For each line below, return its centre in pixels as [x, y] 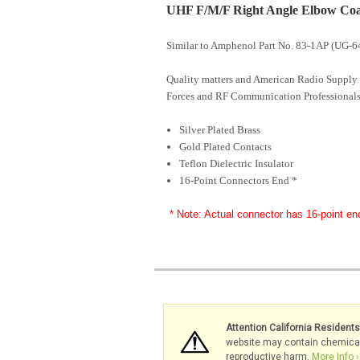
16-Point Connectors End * [239, 180]
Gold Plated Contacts [226, 146]
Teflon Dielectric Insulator [237, 163]
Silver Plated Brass [220, 129]
